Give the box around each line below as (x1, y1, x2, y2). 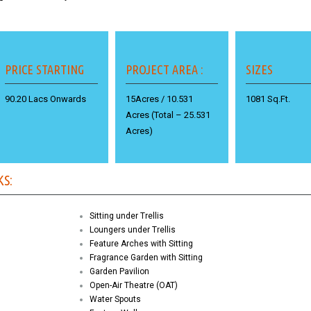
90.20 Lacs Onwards (5, 94, 87, 105)
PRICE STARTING (5, 62, 85, 77)
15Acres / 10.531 (125, 94, 193, 105)
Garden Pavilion (90, 267, 149, 277)
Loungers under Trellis (90, 225, 176, 235)
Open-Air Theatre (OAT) (90, 280, 178, 291)
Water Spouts (90, 294, 141, 305)
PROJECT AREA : (125, 62, 203, 77)
